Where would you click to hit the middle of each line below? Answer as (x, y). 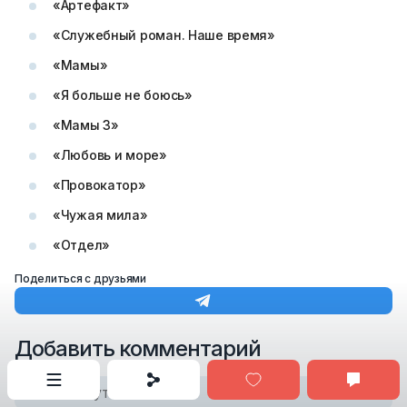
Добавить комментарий (138, 348)
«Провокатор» (99, 185)
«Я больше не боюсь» (123, 95)
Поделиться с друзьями (80, 278)
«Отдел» (82, 245)
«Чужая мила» (100, 215)
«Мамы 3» (86, 125)
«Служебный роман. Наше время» (164, 35)
